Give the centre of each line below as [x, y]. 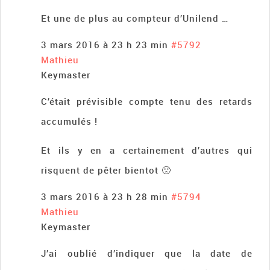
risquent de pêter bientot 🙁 [106, 170]
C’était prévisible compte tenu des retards [147, 101]
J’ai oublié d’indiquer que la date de [147, 253]
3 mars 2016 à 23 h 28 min [105, 196]
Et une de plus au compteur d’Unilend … [135, 18]
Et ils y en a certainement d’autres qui [147, 150]
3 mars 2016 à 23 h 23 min [105, 44]
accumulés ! [70, 121]
